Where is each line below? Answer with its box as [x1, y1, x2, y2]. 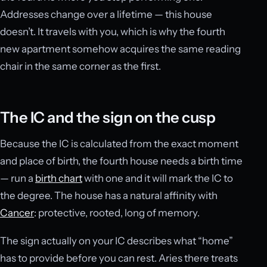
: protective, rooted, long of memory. [34, 207, 200, 219]
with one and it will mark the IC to [82, 172, 233, 185]
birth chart [35, 172, 82, 185]
